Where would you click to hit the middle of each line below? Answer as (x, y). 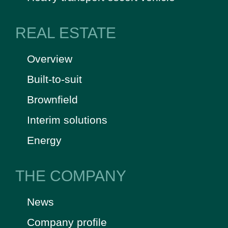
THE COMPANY (71, 176)
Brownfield (52, 99)
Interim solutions (67, 120)
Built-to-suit (54, 79)
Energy (44, 140)
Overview (49, 59)
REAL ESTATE (66, 33)
